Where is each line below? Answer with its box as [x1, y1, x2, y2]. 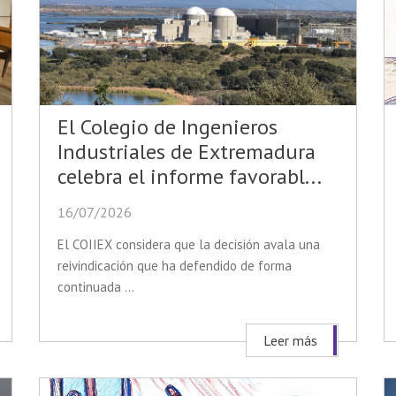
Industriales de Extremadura [57, 138, 316, 166]
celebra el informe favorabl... [57, 163, 322, 191]
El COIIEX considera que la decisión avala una [57, 236, 320, 254]
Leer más [263, 331, 317, 350]
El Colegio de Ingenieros [57, 113, 278, 141]
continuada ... [57, 278, 134, 296]
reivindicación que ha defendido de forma [57, 257, 292, 275]
